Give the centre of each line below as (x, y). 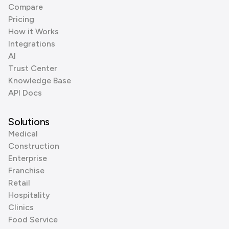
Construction (34, 146)
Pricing (21, 19)
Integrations (32, 44)
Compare (26, 7)
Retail (19, 183)
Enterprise (28, 158)
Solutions (29, 122)
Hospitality (29, 195)
